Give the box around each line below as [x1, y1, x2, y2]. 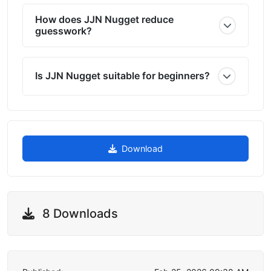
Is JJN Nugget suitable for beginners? [35, 70, 210, 82]
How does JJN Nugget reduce [35, 13, 174, 25]
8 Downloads [39, 206, 118, 221]
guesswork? [35, 24, 92, 37]
